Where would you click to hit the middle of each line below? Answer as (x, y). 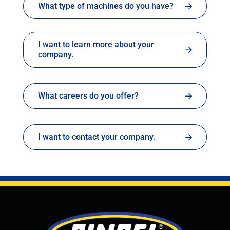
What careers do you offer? (88, 96)
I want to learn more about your (96, 44)
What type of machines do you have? (106, 6)
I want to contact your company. (96, 137)
